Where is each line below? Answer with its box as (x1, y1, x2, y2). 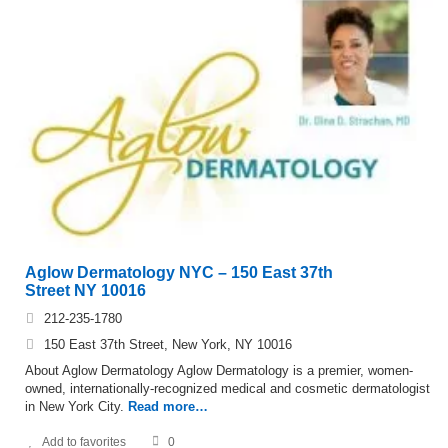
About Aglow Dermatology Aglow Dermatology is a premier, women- (25, 362, 413, 378)
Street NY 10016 (25, 281, 146, 299)
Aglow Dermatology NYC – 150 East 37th (25, 263, 333, 281)
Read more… (128, 398, 208, 414)
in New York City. (25, 398, 124, 414)
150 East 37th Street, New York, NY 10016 (44, 336, 292, 352)
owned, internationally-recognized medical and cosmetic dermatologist (25, 380, 430, 396)
